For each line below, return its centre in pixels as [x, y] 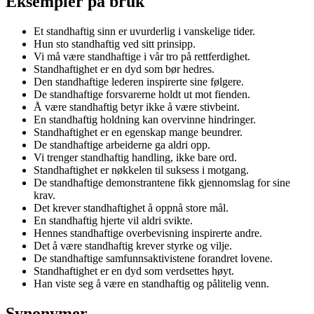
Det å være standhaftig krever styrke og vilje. [133, 245]
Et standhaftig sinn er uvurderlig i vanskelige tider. [144, 31]
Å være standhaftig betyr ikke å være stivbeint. [137, 107]
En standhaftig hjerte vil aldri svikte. [113, 220]
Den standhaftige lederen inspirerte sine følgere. [139, 81]
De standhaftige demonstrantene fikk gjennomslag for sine [162, 182]
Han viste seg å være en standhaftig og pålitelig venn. [151, 283]
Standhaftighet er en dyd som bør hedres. [124, 69]
